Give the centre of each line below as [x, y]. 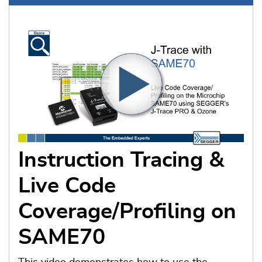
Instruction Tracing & [121, 161]
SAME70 [62, 238]
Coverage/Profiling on [127, 212]
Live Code [67, 186]
